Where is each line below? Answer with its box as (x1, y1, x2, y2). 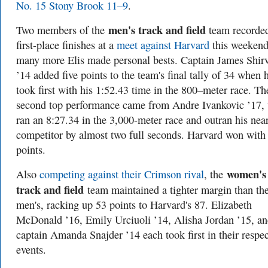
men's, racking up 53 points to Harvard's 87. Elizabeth (16, 197, 252, 212)
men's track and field (108, 22, 206, 38)
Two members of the (16, 23, 108, 37)
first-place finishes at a (16, 38, 117, 52)
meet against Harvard (117, 38, 209, 52)
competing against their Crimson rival (39, 167, 204, 181)
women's (227, 166, 266, 182)
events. (16, 242, 50, 257)
